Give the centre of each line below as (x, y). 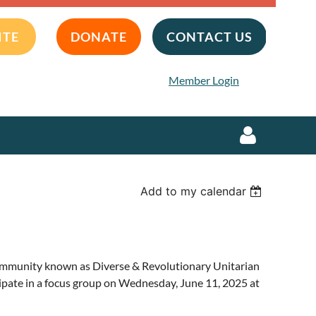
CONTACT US (209, 37)
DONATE (99, 37)
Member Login (204, 80)
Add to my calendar (194, 191)
